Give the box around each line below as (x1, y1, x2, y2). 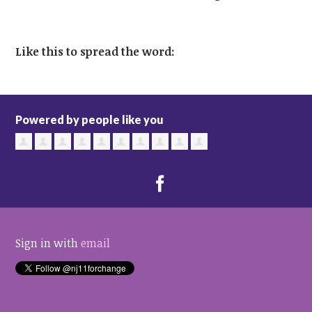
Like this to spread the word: (15, 44, 175, 60)
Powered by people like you (15, 113, 164, 127)
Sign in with (15, 235, 81, 251)
